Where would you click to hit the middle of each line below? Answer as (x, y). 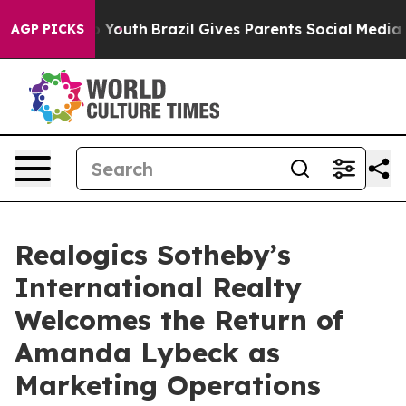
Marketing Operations (168, 385)
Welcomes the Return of (179, 320)
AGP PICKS (48, 29)
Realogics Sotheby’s (153, 255)
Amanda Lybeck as (147, 353)
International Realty (158, 287)
